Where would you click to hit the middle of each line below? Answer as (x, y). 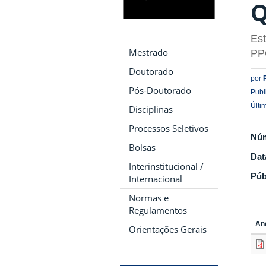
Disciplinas (151, 109)
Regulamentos (158, 210)
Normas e (149, 198)
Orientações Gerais (168, 229)
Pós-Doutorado (160, 90)
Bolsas (142, 147)
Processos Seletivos (169, 128)
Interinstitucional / (166, 166)
